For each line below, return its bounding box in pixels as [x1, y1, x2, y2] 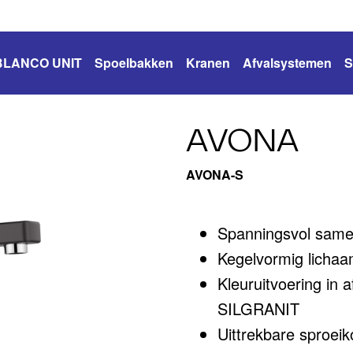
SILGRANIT [217, 297, 299, 320]
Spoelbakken [95, 54, 173, 72]
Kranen [186, 54, 230, 72]
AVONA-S [186, 165, 243, 184]
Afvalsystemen [243, 54, 332, 72]
